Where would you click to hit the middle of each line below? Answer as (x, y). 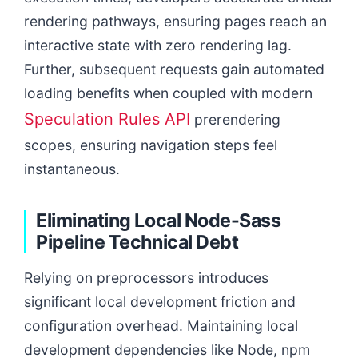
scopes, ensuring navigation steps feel (151, 145)
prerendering (235, 119)
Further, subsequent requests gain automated (174, 69)
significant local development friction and (160, 301)
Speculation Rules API (107, 119)
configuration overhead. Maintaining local (161, 325)
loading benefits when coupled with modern (168, 93)
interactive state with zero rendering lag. (158, 45)
